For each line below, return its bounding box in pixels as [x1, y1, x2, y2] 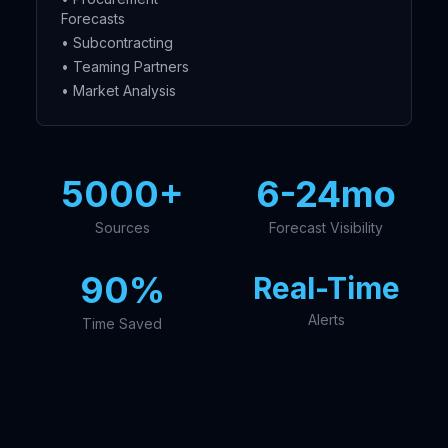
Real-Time [252, 270, 400, 306]
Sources [94, 219, 150, 236]
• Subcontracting [61, 34, 173, 51]
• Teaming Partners [61, 58, 189, 75]
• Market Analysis [61, 82, 176, 99]
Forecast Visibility [269, 219, 383, 236]
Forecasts [61, 10, 125, 27]
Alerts [307, 311, 345, 328]
